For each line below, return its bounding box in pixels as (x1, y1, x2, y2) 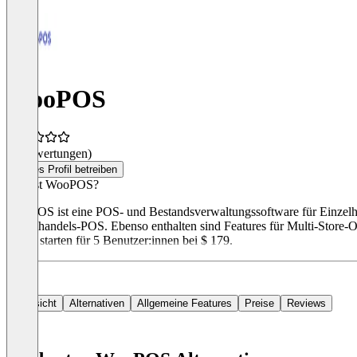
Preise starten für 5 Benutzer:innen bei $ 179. (6, 233, 233, 248)
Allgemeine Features (137, 297, 232, 310)
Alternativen (69, 297, 124, 310)
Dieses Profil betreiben (13, 163, 117, 176)
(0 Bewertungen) (6, 147, 92, 161)
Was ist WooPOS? (6, 178, 99, 192)
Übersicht (13, 297, 57, 310)
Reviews (287, 297, 326, 310)
